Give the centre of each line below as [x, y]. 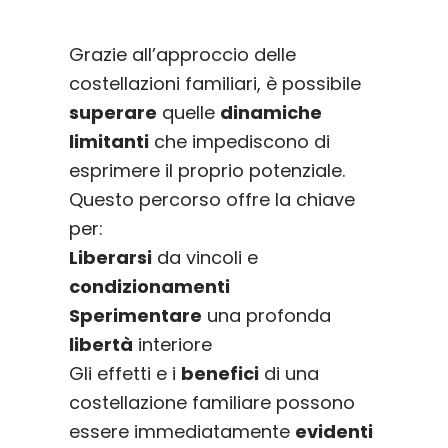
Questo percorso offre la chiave [211, 200]
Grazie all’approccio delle [182, 55]
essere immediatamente [181, 432]
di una [288, 374]
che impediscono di [239, 142]
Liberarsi [110, 258]
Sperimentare [135, 316]
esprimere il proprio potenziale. [206, 171]
